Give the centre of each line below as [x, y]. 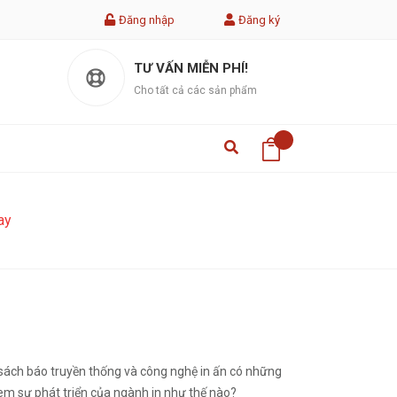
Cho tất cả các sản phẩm [195, 90]
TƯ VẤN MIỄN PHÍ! [191, 68]
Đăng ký [259, 20]
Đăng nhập [147, 20]
